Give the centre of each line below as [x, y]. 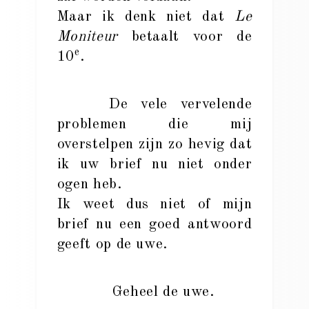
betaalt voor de [185, 37]
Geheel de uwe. [163, 292]
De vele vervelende [154, 104]
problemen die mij [154, 124]
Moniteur [87, 37]
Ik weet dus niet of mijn [154, 205]
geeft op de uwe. [113, 245]
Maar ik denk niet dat [146, 17]
